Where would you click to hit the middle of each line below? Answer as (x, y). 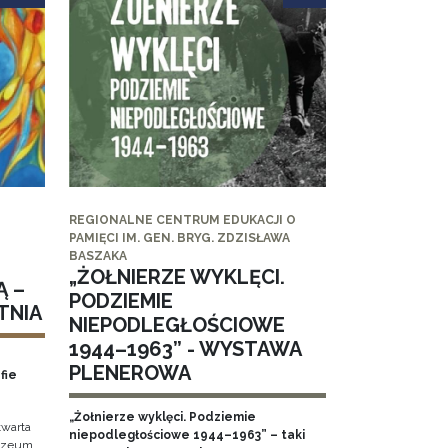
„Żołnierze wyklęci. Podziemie (162, 417)
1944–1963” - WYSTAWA (184, 349)
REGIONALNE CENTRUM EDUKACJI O (182, 220)
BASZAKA (97, 256)
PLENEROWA (129, 373)
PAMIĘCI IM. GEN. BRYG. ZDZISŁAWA (179, 238)
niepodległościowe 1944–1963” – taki (186, 435)
